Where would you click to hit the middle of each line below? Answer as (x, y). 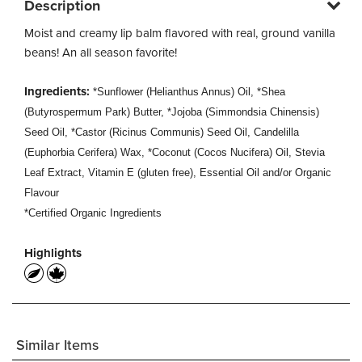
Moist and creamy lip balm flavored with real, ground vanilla (180, 33)
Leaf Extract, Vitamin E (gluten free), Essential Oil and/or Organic (178, 173)
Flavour (42, 193)
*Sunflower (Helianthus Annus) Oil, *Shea (189, 92)
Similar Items (57, 345)
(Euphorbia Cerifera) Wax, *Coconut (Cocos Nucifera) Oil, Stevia (175, 152)
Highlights (53, 253)
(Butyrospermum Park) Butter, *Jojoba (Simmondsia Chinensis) (172, 112)
